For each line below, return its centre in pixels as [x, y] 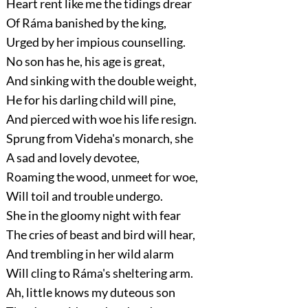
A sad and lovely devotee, [73, 157]
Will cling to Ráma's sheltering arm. [99, 273]
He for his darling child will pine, [91, 99]
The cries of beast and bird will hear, [100, 234]
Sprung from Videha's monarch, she [99, 138]
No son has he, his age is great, [85, 61]
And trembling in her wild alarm [90, 253]
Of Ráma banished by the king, [86, 22]
